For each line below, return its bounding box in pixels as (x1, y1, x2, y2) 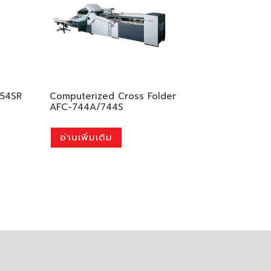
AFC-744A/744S (49, 100, 123, 114)
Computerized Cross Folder (49, 90, 176, 103)
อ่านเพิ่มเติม (59, 131, 113, 145)
